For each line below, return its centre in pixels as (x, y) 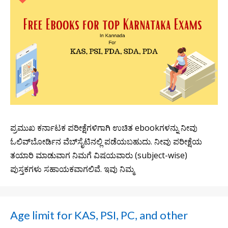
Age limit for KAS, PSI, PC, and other (99, 215)
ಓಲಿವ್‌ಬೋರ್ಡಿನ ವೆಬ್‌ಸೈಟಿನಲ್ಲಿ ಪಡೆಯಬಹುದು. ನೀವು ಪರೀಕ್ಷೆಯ (106, 141)
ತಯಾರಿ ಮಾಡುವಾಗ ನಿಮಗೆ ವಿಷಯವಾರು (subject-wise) (99, 155)
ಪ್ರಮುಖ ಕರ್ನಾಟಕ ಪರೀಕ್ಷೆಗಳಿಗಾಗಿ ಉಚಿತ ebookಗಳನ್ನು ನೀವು (104, 127)
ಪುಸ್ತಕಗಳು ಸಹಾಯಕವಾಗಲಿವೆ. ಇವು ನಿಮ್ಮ (72, 169)
